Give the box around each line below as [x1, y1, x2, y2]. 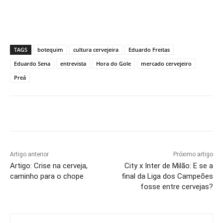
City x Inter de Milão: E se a [124, 161, 213, 170]
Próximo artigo [173, 150, 213, 158]
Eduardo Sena [14, 59, 50, 67]
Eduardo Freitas [128, 45, 170, 53]
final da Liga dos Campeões [121, 171, 213, 181]
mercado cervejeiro [141, 59, 192, 67]
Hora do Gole [96, 59, 131, 67]
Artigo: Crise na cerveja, [10, 161, 88, 170]
